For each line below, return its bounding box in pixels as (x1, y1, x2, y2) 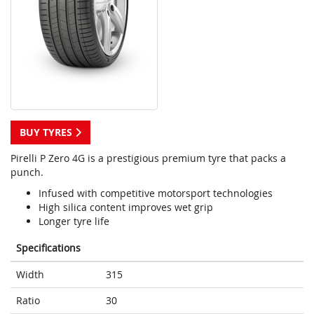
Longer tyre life (39, 214, 109, 228)
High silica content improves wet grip (39, 200, 213, 214)
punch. (11, 165, 43, 179)
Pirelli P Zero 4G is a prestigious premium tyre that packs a (11, 151, 286, 165)
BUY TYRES (20, 125, 75, 139)
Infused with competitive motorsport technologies (39, 186, 273, 200)
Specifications (16, 241, 81, 255)
